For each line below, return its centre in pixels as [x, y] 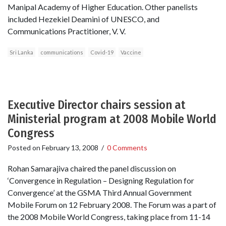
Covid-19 [102, 52]
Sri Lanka [21, 52]
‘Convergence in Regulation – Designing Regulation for [101, 181]
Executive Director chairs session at [97, 105]
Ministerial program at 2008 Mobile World [112, 119]
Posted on [25, 148]
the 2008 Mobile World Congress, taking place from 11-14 [109, 217]
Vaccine [131, 52]
